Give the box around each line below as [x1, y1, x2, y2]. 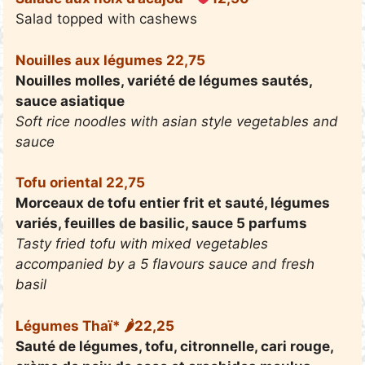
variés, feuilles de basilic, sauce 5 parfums [15, 215, 308, 232]
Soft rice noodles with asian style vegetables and [15, 112, 339, 130]
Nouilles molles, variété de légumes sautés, [15, 72, 313, 89]
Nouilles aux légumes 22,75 [15, 51, 206, 68]
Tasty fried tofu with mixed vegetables [15, 235, 269, 253]
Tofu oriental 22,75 [15, 174, 146, 191]
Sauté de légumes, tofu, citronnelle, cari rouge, [15, 337, 334, 354]
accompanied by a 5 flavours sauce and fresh [15, 256, 315, 273]
